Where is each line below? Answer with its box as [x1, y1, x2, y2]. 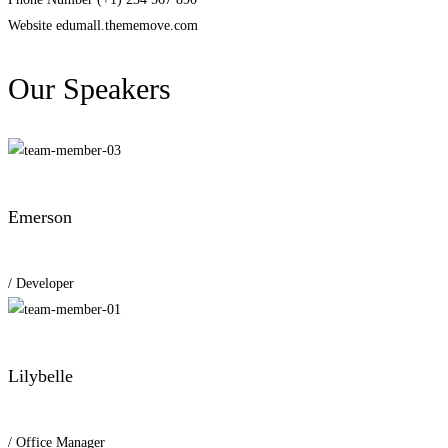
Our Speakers [8, 72, 171, 105]
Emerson [8, 206, 72, 227]
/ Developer [8, 275, 74, 291]
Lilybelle [8, 365, 73, 386]
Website [8, 18, 52, 33]
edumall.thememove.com [56, 18, 198, 33]
